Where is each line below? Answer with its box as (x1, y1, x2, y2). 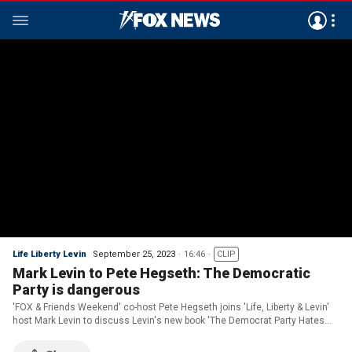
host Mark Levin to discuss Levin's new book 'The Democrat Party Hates (13, 315, 324, 326)
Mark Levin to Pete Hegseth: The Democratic (13, 265, 310, 281)
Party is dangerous (13, 281, 140, 298)
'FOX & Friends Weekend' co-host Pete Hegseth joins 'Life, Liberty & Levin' (13, 302, 329, 313)
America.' (13, 328, 53, 339)
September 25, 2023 (93, 249, 175, 259)
